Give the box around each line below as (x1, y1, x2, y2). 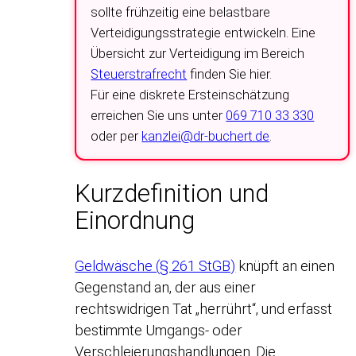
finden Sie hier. (187, 65, 273, 82)
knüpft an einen (235, 257, 335, 275)
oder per (91, 127, 142, 144)
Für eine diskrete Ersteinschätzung (91, 86, 290, 103)
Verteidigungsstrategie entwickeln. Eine (91, 24, 316, 41)
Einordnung (75, 206, 195, 236)
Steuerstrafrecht (91, 65, 188, 82)
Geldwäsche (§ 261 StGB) (75, 257, 236, 275)
